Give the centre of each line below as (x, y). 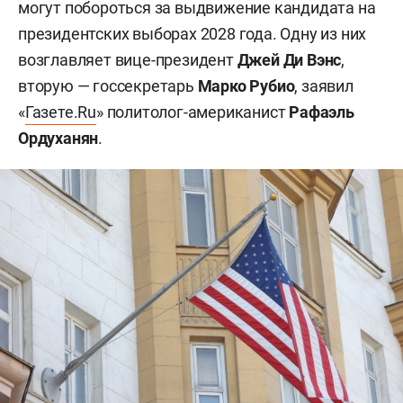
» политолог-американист (193, 112)
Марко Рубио (246, 86)
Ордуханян (58, 139)
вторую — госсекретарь (108, 86)
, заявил (324, 86)
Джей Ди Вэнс (289, 60)
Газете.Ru (61, 112)
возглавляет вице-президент (128, 60)
